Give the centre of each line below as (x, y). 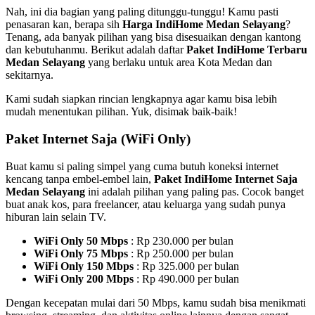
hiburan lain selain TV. (56, 217)
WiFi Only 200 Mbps (84, 278)
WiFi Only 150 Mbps (84, 266)
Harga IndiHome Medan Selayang (204, 25)
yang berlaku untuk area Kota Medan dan (179, 63)
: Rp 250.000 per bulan (181, 253)
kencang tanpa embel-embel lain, (80, 179)
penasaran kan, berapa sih (64, 25)
